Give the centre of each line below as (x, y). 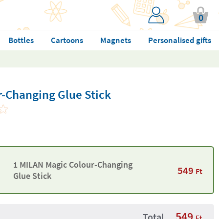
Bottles (21, 40)
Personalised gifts (179, 40)
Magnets (115, 40)
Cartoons (67, 40)
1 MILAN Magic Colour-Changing (73, 164)
